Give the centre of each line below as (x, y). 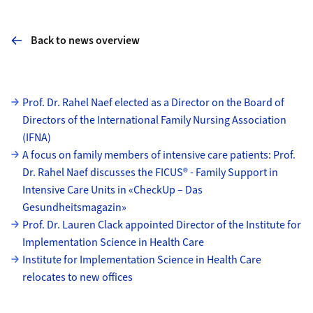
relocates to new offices (77, 277)
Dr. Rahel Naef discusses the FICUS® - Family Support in (150, 172)
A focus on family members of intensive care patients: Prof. (159, 155)
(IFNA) (36, 137)
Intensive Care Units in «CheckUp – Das (112, 190)
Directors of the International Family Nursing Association (154, 120)
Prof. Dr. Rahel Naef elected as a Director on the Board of (153, 102)
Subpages (34, 102)
